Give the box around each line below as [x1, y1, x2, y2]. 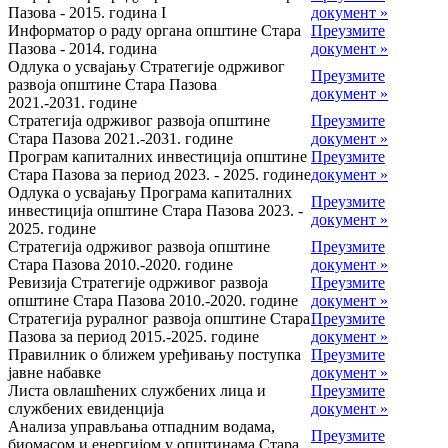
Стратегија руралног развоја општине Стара [8, 310, 310, 328]
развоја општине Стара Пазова [8, 76, 217, 94]
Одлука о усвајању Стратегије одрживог [8, 58, 285, 76]
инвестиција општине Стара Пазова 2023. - [8, 202, 303, 220]
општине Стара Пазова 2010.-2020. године [8, 292, 298, 310]
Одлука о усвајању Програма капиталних [8, 184, 292, 202]
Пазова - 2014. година [8, 40, 157, 58]
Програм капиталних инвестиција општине [8, 148, 307, 166]
